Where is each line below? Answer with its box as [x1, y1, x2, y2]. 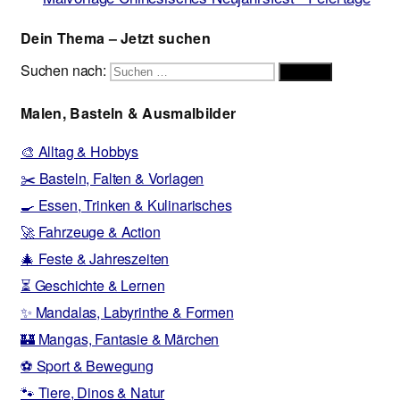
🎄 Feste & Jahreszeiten [21, 247, 170, 269]
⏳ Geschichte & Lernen [21, 274, 165, 296]
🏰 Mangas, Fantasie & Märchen [21, 328, 220, 349]
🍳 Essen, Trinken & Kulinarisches [21, 194, 232, 215]
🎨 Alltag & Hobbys [21, 140, 139, 162]
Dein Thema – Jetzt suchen [21, 27, 211, 48]
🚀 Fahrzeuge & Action [21, 221, 161, 242]
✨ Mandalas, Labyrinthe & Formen [21, 301, 234, 322]
